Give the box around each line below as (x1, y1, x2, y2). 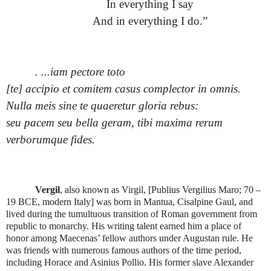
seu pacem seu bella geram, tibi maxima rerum (6, 116, 223, 129)
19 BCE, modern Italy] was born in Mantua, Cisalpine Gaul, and (6, 197, 253, 207)
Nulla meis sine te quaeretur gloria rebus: (6, 99, 198, 112)
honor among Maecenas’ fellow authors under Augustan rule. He (6, 233, 253, 244)
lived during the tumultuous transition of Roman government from (6, 209, 257, 220)
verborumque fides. (6, 132, 95, 146)
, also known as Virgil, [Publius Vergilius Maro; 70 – (60, 184, 261, 195)
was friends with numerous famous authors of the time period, (6, 245, 241, 256)
